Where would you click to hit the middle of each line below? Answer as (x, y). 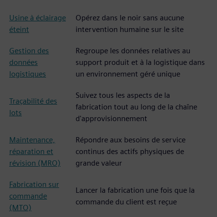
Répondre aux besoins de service (131, 140)
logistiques (28, 74)
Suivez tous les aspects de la (123, 95)
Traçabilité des (33, 101)
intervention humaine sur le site (130, 29)
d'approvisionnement (111, 118)
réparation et (31, 151)
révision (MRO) (35, 163)
